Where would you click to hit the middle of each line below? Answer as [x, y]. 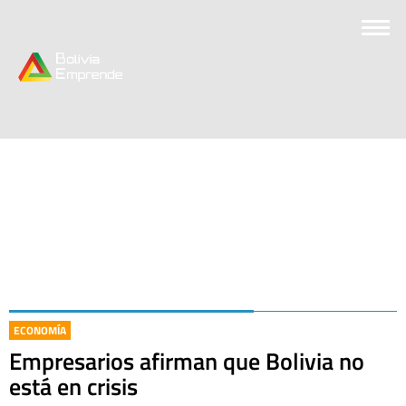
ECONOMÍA [40, 330]
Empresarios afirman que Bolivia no [187, 361]
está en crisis [73, 387]
